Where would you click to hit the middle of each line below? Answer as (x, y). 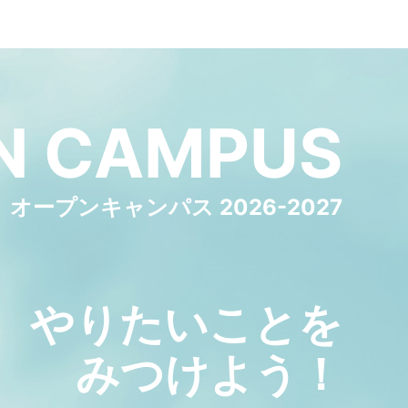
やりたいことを (186, 323)
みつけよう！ (209, 373)
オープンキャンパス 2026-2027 (176, 207)
